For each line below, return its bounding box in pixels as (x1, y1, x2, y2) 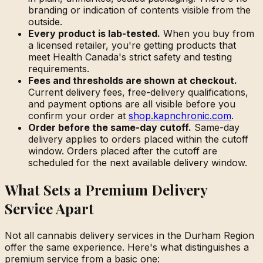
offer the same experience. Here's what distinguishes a (5, 241, 249, 253)
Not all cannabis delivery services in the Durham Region (5, 229, 254, 241)
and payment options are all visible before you (28, 98, 235, 110)
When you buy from (160, 28, 254, 40)
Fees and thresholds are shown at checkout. (28, 75, 237, 87)
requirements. (28, 63, 89, 75)
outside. (28, 16, 62, 28)
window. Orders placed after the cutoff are (28, 145, 217, 157)
